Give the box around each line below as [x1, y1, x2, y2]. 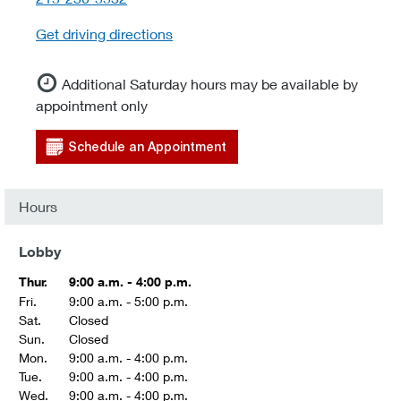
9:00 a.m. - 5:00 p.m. [69, 294, 188, 309]
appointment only [36, 97, 148, 114]
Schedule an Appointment [68, 140, 226, 154]
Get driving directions [36, 25, 173, 42]
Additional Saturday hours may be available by [62, 75, 358, 92]
